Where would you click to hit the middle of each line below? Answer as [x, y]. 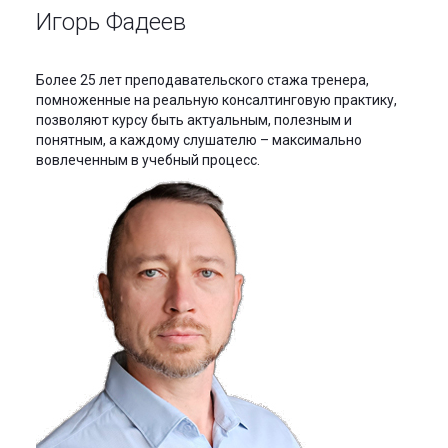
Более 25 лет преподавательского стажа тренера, [202, 79]
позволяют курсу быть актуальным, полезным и [194, 119]
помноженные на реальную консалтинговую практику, [216, 99]
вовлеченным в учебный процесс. [148, 159]
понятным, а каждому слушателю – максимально [199, 139]
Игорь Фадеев [111, 21]
